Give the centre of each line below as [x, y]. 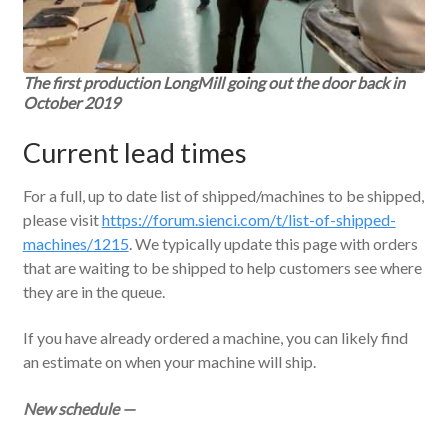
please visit [62, 219]
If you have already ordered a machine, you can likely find [215, 338]
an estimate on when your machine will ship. [169, 362]
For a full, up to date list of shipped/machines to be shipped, [223, 195]
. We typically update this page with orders [273, 243]
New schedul [66, 409]
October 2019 [71, 103]
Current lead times [134, 153]
